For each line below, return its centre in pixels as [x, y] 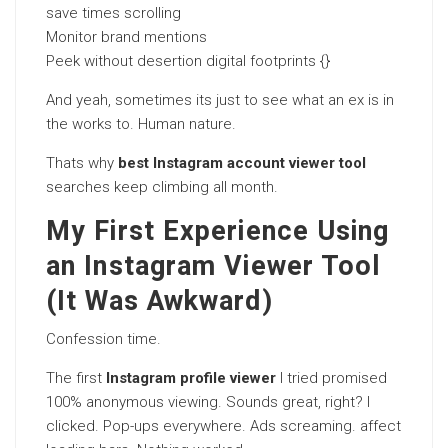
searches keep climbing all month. [162, 187]
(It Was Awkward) [159, 301]
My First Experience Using [218, 231]
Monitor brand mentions [126, 37]
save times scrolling [113, 13]
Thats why [82, 163]
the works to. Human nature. [141, 124]
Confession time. [103, 339]
